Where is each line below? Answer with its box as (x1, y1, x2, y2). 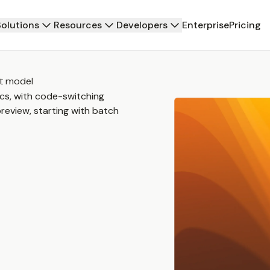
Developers (116, 18, 168, 31)
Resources (54, 18, 102, 31)
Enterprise (182, 18, 229, 31)
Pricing (229, 18, 261, 31)
